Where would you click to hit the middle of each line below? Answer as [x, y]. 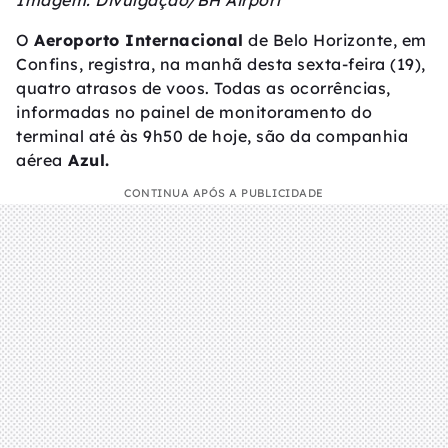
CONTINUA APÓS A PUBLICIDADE [224, 193]
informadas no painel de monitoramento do [194, 112]
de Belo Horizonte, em [335, 40]
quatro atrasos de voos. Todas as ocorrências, [203, 88]
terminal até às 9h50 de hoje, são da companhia [212, 136]
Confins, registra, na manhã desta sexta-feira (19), [221, 64]
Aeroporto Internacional [139, 40]
